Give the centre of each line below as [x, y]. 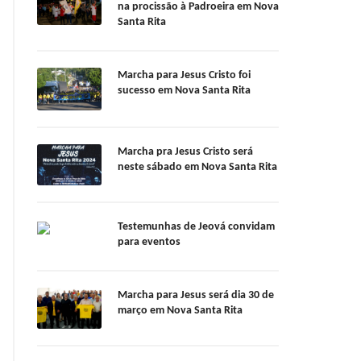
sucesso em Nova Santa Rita [184, 91]
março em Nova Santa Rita [180, 311]
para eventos [149, 243]
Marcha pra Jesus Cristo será [185, 152]
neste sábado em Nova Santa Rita [197, 168]
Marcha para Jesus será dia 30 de [196, 296]
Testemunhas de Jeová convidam [196, 227]
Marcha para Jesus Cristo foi [184, 76]
